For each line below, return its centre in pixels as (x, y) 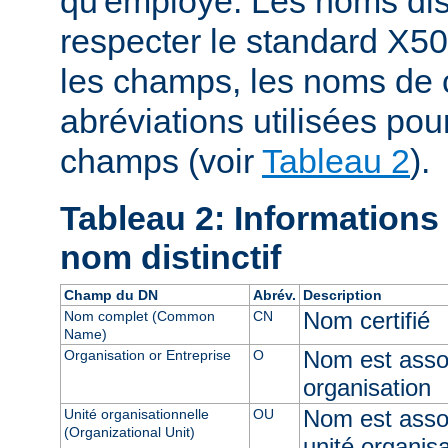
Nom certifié (366, 321)
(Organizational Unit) (129, 432)
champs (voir (161, 160)
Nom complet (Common (139, 316)
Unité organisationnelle (136, 414)
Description (342, 295)
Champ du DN (110, 295)
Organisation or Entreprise (147, 355)
